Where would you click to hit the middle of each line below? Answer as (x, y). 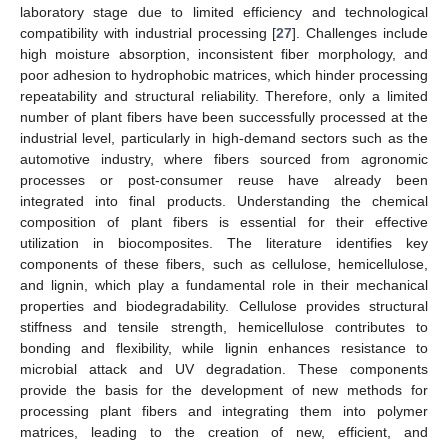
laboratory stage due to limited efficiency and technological (224, 11)
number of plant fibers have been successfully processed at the (224, 116)
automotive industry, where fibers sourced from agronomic (224, 158)
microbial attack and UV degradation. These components (224, 368)
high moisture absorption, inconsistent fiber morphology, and (224, 53)
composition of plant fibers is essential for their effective (224, 221)
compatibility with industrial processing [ (148, 32)
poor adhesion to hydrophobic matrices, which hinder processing (224, 74)
